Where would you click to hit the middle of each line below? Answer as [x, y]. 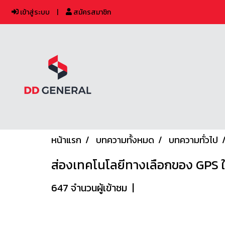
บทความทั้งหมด [125, 140]
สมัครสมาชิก [92, 12]
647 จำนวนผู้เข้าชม [89, 188]
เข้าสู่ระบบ [34, 12]
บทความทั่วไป [193, 140]
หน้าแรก [66, 140]
